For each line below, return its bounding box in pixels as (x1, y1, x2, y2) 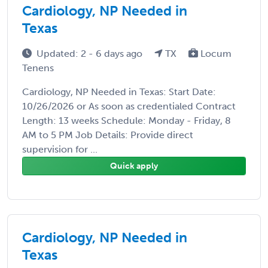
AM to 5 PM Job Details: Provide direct (22, 129, 193, 141)
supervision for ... (22, 143, 98, 155)
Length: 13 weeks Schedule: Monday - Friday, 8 (22, 114, 231, 126)
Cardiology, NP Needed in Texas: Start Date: (22, 86, 216, 98)
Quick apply (110, 160, 158, 171)
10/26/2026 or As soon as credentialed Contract (22, 100, 236, 112)
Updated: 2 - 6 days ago (36, 47, 145, 59)
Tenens (22, 62, 54, 74)
